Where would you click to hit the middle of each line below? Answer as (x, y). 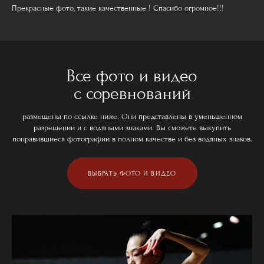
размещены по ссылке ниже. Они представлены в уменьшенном (132, 116)
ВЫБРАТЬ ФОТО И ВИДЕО (132, 173)
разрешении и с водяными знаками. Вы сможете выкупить (132, 128)
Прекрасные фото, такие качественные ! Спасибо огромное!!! (118, 9)
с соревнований (132, 93)
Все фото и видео (132, 76)
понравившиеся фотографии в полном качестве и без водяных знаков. (132, 139)
